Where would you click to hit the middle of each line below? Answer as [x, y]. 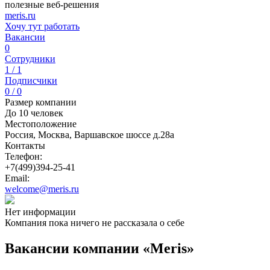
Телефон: [24, 156]
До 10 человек [34, 113]
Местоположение [41, 124]
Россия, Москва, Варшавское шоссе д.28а [89, 135]
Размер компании [41, 102]
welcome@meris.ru [42, 189]
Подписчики [31, 80]
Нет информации [40, 212]
